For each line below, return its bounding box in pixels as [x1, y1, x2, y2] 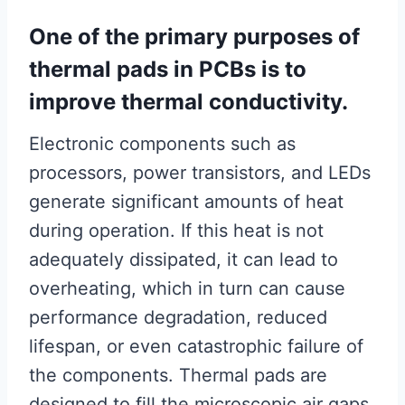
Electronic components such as [29, 133, 296, 155]
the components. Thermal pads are [29, 364, 327, 387]
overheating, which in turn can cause [29, 278, 345, 300]
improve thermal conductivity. [29, 89, 348, 116]
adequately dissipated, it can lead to [29, 249, 338, 271]
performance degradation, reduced [29, 306, 327, 329]
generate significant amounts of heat [29, 191, 344, 213]
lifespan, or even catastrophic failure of [29, 335, 363, 358]
